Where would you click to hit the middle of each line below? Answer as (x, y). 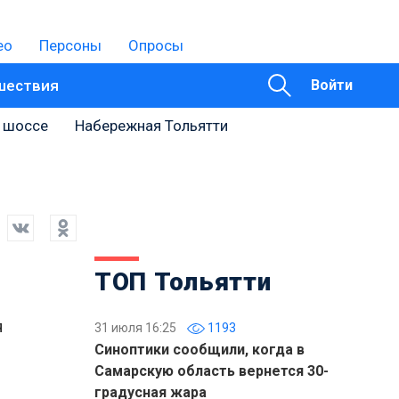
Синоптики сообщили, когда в (199, 350)
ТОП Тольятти (183, 282)
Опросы (156, 45)
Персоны (70, 45)
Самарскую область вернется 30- (212, 371)
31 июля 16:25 (135, 328)
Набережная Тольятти (151, 126)
